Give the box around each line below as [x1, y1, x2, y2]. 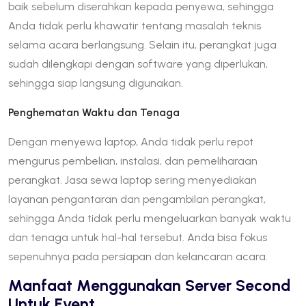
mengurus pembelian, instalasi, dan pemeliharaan [8, 154, 258, 167]
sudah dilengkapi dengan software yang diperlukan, [8, 57, 268, 70]
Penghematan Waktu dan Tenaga [8, 105, 180, 119]
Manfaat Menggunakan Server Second [8, 275, 290, 295]
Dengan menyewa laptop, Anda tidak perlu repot [8, 135, 253, 148]
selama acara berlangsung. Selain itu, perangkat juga [8, 38, 277, 51]
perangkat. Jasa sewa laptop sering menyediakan [8, 173, 257, 186]
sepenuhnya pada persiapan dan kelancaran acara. [8, 249, 268, 263]
